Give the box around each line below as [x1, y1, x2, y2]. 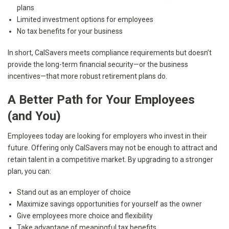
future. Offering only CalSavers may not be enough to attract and [8, 143, 217, 152]
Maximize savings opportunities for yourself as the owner [17, 200, 202, 209]
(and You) [8, 108, 61, 123]
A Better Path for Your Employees [8, 92, 195, 107]
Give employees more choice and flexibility [17, 212, 153, 220]
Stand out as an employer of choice [17, 188, 131, 197]
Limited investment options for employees [17, 15, 154, 24]
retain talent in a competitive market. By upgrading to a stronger [8, 155, 213, 164]
